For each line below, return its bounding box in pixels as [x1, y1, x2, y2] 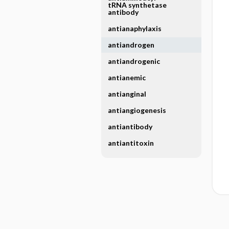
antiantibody [107, 122, 152, 131]
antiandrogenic [107, 57, 160, 65]
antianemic [107, 73, 146, 82]
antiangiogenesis [107, 106, 166, 114]
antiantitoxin [107, 139, 154, 147]
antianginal [107, 89, 146, 98]
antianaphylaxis [107, 24, 162, 33]
